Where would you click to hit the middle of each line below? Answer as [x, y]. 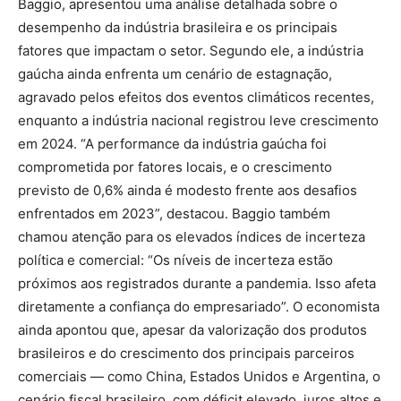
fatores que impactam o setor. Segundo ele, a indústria [191, 51]
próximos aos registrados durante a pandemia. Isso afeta [197, 284]
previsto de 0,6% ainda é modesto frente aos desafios [188, 191]
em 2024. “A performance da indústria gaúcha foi [172, 144]
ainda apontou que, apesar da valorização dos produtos [192, 330]
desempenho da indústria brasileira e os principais [178, 28]
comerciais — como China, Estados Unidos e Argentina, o [199, 377]
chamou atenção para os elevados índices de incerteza [192, 237]
